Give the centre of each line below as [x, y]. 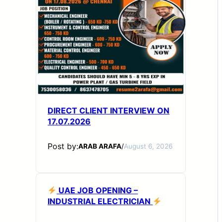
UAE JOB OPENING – [97, 190]
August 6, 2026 [148, 146]
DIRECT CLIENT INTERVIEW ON [109, 111]
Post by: [63, 146]
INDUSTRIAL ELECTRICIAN [100, 201]
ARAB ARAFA [100, 146]
